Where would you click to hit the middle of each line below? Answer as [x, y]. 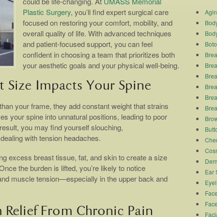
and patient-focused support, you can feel [88, 44]
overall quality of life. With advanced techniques [97, 33]
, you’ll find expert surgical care [120, 12]
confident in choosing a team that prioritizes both [99, 55]
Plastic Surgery [47, 12]
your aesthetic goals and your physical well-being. [101, 65]
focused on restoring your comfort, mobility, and [98, 23]
